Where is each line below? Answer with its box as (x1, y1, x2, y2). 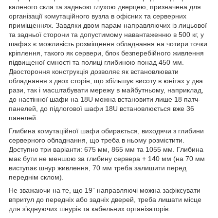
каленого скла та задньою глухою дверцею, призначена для (9, 2, 201, 11)
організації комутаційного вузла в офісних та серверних (9, 12, 186, 20)
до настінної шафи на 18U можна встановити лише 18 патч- (9, 95, 200, 103)
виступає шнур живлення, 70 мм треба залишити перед (9, 163, 186, 172)
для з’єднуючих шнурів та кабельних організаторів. (9, 204, 170, 213)
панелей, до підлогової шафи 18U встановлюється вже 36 (9, 104, 194, 112)
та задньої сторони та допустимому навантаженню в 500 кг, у (9, 30, 204, 38)
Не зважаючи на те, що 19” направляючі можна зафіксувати (9, 186, 200, 194)
